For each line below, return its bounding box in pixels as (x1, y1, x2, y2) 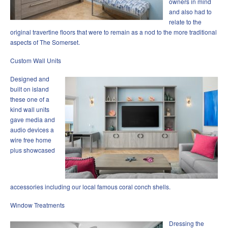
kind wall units (10, 105, 49, 114)
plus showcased (10, 146, 55, 155)
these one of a (10, 95, 49, 104)
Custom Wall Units (10, 56, 61, 65)
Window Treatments (10, 201, 65, 210)
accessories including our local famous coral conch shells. (10, 182, 170, 191)
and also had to (169, 7, 212, 16)
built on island (10, 84, 49, 94)
